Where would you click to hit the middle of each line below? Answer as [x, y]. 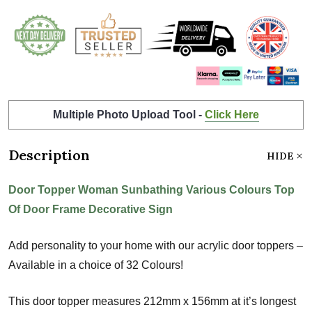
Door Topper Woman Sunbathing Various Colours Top [151, 189]
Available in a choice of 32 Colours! [96, 265]
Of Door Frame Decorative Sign [91, 209]
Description [49, 155]
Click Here [232, 114]
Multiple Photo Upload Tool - [129, 114]
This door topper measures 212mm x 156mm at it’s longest [152, 301]
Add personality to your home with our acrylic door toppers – [156, 245]
